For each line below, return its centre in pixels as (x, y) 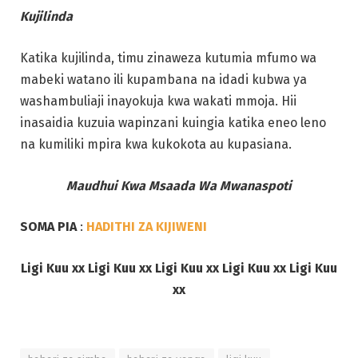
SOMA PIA (48, 227)
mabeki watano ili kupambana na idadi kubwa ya (163, 80)
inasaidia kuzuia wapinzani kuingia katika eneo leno (173, 123)
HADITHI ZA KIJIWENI (147, 227)
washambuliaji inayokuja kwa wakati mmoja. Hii (158, 101)
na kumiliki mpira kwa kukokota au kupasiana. (156, 145)
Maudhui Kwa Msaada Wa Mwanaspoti (179, 185)
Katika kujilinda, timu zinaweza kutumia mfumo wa (168, 58)
